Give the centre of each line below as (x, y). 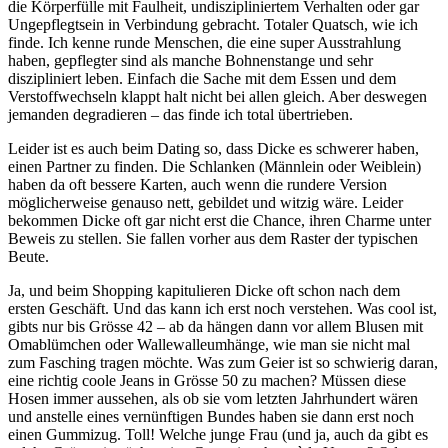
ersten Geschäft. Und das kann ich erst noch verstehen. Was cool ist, (222, 308)
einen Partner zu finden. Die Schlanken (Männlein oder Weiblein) (214, 166)
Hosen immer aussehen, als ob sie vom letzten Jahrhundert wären (213, 398)
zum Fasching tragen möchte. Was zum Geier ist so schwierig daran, (223, 362)
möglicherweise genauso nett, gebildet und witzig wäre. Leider (205, 202)
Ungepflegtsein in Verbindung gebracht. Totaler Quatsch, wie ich (213, 24)
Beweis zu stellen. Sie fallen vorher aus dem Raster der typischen (213, 238)
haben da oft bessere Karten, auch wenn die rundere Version (197, 184)
